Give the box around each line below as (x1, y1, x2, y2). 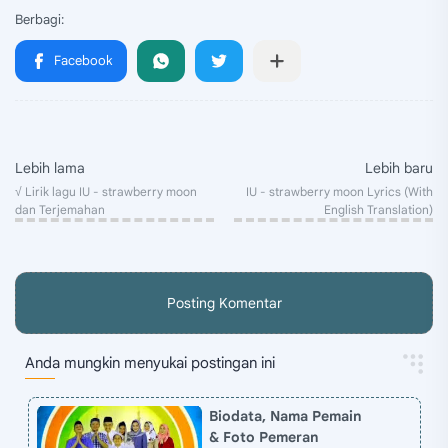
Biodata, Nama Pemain (208, 407, 362, 426)
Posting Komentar (166, 294, 282, 312)
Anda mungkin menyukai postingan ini (25, 354, 275, 372)
